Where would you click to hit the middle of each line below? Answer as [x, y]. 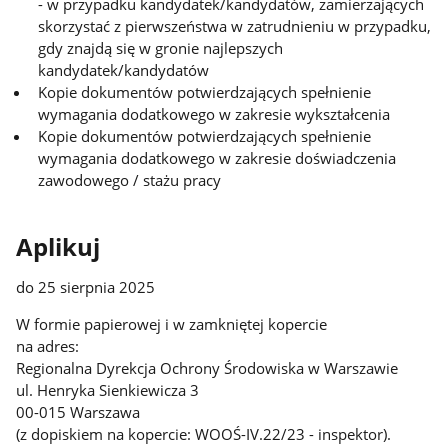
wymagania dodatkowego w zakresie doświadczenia [217, 158]
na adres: [48, 345]
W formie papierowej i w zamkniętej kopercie [172, 323]
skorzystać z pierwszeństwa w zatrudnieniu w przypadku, [235, 26]
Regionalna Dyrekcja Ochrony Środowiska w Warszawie [207, 367]
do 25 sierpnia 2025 [86, 287]
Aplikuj [58, 246]
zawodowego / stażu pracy [130, 180]
